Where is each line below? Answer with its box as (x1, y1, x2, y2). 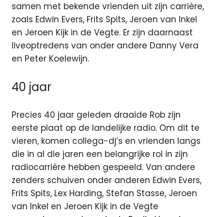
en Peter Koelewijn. (12, 53, 89, 65)
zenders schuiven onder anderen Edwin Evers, (12, 174, 201, 186)
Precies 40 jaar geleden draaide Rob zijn (12, 109, 181, 121)
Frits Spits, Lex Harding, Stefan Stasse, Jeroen (12, 187, 197, 200)
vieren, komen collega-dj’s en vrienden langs (12, 135, 201, 147)
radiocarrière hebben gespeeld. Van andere (12, 161, 195, 173)
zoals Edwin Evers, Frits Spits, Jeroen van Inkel (12, 14, 197, 26)
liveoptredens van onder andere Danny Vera (12, 40, 199, 52)
